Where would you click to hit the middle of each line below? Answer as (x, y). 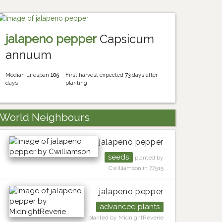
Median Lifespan (28, 75)
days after (144, 75)
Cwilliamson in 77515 (136, 168)
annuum (29, 55)
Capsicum (126, 39)
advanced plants (130, 207)
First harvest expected (95, 75)
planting (76, 83)
